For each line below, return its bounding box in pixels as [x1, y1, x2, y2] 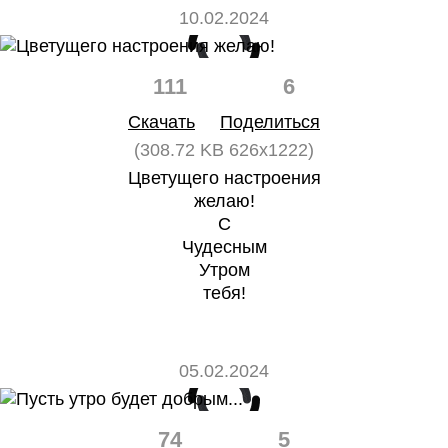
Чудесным [181, 237, 267, 257]
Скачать [128, 112, 195, 132]
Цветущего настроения [127, 168, 321, 188]
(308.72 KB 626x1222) [134, 140, 314, 160]
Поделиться [220, 112, 320, 132]
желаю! [193, 191, 255, 211]
